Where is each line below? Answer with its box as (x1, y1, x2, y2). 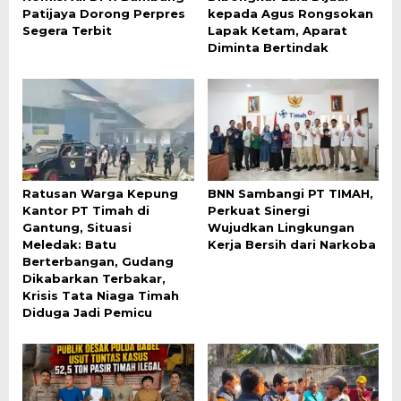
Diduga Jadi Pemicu (22, 305, 152, 320)
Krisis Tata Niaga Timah (22, 288, 179, 303)
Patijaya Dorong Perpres (22, 6, 185, 21)
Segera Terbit (22, 23, 112, 38)
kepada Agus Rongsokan (207, 6, 373, 21)
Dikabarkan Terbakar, (22, 271, 166, 286)
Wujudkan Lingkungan (207, 220, 354, 235)
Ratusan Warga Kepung (22, 186, 178, 200)
